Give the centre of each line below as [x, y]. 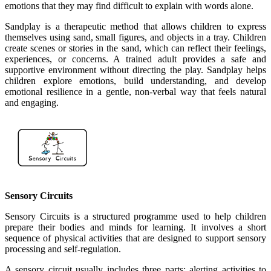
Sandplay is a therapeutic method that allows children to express [135, 26]
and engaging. [32, 103]
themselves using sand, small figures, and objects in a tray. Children [135, 37]
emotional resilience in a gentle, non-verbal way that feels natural [135, 92]
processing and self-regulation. [63, 249]
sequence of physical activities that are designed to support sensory [135, 238]
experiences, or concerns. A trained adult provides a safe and [135, 59]
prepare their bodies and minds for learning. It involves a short [135, 227]
